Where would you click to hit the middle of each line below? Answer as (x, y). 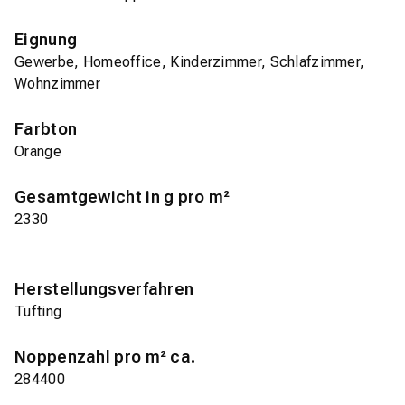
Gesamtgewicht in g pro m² (122, 197)
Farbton (46, 129)
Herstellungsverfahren (104, 289)
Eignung (46, 40)
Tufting (38, 312)
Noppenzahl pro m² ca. (105, 357)
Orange (38, 152)
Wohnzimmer (58, 84)
